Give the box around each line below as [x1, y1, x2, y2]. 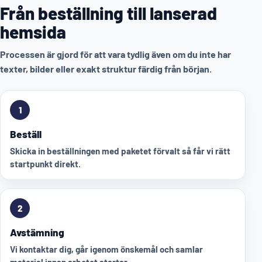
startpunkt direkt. [10, 158, 81, 170]
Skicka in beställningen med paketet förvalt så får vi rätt [10, 146, 230, 157]
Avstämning [10, 226, 64, 239]
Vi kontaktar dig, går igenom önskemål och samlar [10, 244, 203, 255]
